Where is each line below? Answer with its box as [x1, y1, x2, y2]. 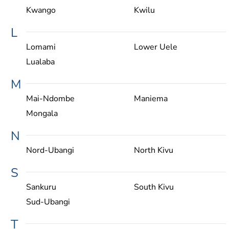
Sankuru [26, 181, 56, 193]
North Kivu [133, 145, 173, 156]
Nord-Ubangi [26, 145, 74, 156]
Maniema [133, 93, 168, 105]
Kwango [26, 5, 56, 16]
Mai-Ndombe [26, 93, 75, 105]
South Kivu [133, 181, 174, 193]
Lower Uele [133, 41, 177, 53]
